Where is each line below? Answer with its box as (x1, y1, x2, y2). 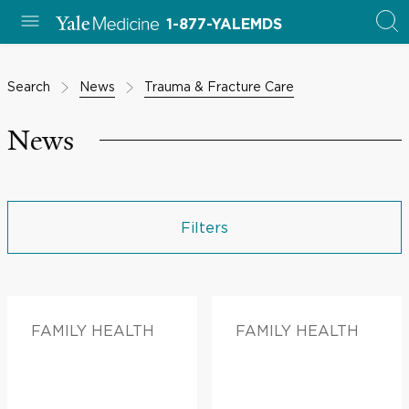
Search (7, 79, 50, 93)
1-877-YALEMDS (165, 17, 282, 32)
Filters (181, 219, 228, 236)
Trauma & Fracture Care (144, 79, 294, 93)
